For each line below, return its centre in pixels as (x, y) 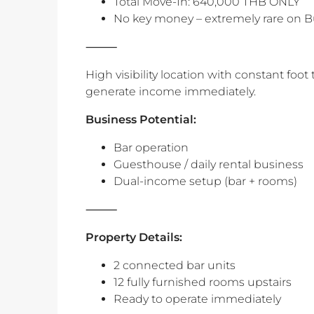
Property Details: (134, 238)
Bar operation (151, 148)
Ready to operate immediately (197, 299)
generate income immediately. (171, 92)
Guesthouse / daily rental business (209, 165)
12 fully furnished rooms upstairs (203, 282)
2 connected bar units (175, 266)
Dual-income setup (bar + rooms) (205, 182)
